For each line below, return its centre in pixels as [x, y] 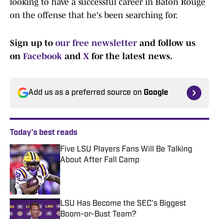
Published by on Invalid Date [104, 170]
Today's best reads [44, 133]
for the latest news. [131, 56]
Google [156, 93]
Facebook [43, 56]
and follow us [167, 43]
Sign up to [33, 43]
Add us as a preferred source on [86, 93]
